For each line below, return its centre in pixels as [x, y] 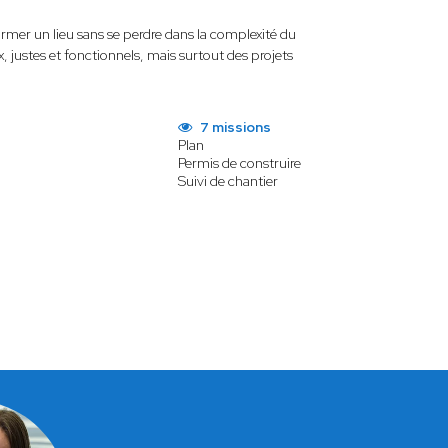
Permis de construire [239, 163]
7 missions [234, 127]
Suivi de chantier [228, 181]
